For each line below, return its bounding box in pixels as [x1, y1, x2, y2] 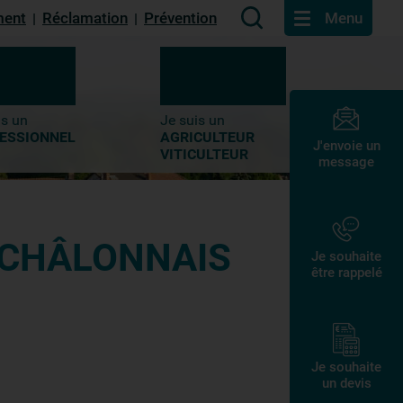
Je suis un [159, 112, 225, 129]
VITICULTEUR [159, 146, 248, 163]
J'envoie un [312, 138, 381, 154]
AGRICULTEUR [159, 129, 255, 146]
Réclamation [42, 8, 128, 27]
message [318, 154, 374, 170]
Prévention [144, 8, 217, 27]
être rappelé [310, 264, 382, 281]
